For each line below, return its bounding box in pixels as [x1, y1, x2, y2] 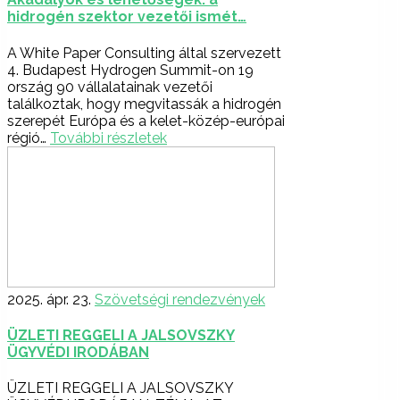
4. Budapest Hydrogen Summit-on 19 [7, 61, 254, 79]
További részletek [50, 129, 167, 146]
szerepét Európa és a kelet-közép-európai [7, 112, 285, 129]
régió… [7, 129, 50, 146]
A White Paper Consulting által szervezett [7, 44, 281, 62]
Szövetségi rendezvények [95, 290, 265, 308]
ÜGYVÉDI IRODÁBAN [7, 343, 149, 361]
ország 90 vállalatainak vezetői [7, 78, 212, 96]
